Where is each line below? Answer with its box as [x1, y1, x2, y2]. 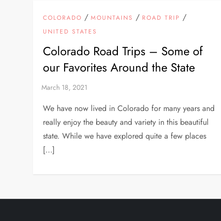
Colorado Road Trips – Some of [43, 42, 203, 60]
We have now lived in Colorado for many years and [43, 103, 215, 114]
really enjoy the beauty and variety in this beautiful [43, 116, 209, 128]
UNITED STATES [43, 27, 98, 37]
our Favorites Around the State [43, 59, 195, 76]
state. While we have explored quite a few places [43, 130, 207, 142]
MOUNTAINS [91, 13, 134, 23]
